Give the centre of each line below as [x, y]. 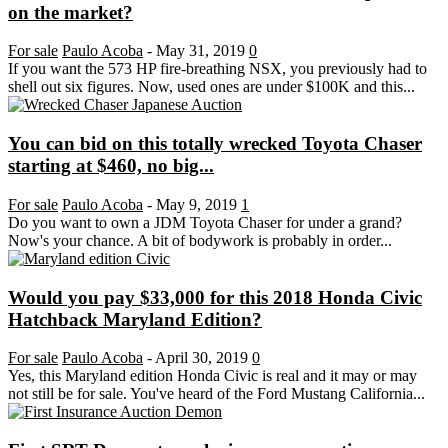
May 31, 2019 [200, 51]
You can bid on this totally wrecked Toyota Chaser [215, 144]
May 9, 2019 [196, 204]
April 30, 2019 [201, 358]
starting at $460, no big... [111, 166]
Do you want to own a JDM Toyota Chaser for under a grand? [205, 222]
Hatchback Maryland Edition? [135, 319]
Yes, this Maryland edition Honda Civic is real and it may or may [212, 376]
